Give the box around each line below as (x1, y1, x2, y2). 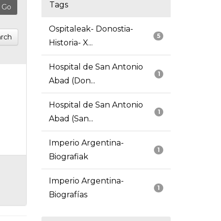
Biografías (48, 190, 87, 200)
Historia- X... (48, 38, 93, 48)
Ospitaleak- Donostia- (48, 24, 133, 34)
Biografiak (48, 152, 88, 162)
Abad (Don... (48, 76, 95, 86)
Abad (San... (48, 114, 93, 124)
